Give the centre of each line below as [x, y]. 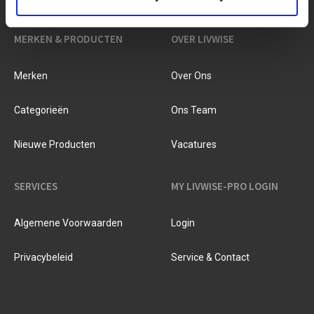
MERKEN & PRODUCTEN [68, 39]
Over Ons [191, 76]
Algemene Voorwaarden [68, 223]
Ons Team [194, 110]
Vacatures [194, 144]
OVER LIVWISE [203, 39]
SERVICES [36, 186]
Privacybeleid [43, 257]
